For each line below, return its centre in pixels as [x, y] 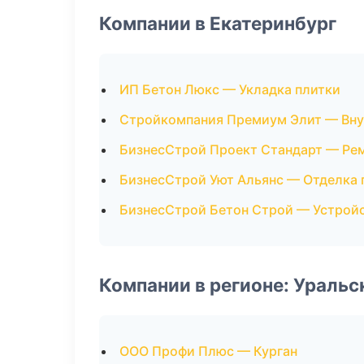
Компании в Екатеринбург [218, 23]
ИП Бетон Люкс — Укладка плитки [230, 89]
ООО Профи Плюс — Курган [208, 351]
